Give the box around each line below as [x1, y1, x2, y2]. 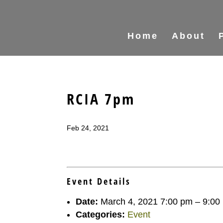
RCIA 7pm [67, 89, 135, 109]
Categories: [76, 210, 125, 220]
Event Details [67, 175, 131, 187]
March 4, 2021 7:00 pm [101, 197, 193, 207]
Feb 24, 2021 [67, 124, 110, 132]
